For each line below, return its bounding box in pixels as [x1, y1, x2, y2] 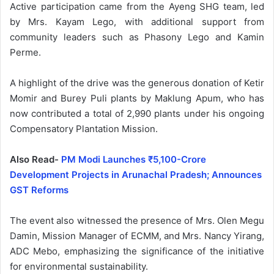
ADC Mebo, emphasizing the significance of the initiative [10, 245, 264, 257]
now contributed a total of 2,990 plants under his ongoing [10, 107, 264, 119]
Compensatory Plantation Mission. [10, 122, 158, 135]
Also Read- [10, 153, 61, 165]
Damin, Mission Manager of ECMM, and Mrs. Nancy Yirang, [10, 229, 264, 242]
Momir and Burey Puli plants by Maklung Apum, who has [10, 92, 264, 104]
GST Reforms [10, 183, 68, 196]
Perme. [10, 46, 41, 58]
